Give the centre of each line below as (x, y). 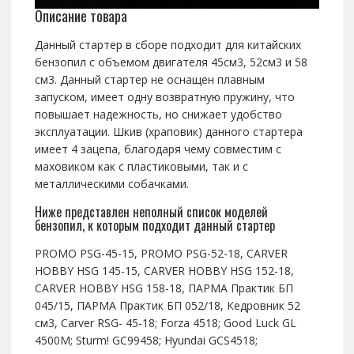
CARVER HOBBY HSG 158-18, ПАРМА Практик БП (164, 288)
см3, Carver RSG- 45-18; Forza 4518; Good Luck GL (165, 323)
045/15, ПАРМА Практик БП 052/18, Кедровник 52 (167, 306)
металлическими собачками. (111, 184)
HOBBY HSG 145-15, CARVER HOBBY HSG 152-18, (164, 271)
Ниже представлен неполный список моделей (151, 212)
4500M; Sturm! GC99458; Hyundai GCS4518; (146, 341)
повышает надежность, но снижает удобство (158, 115)
